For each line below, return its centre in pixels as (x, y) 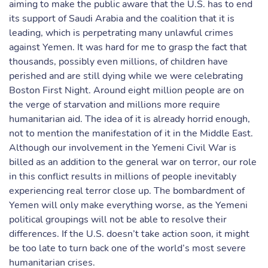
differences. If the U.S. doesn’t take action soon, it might (129, 234)
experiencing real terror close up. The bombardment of (127, 191)
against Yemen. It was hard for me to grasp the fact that (128, 47)
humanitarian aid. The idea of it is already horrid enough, (130, 119)
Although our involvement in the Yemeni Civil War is (123, 148)
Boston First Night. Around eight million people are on (127, 90)
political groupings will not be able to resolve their (118, 220)
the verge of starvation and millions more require (115, 105)
